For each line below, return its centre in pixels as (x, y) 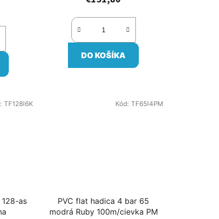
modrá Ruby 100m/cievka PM (127, 212)
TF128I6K (18, 103)
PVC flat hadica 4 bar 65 (104, 201)
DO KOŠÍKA (104, 55)
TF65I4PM (147, 103)
